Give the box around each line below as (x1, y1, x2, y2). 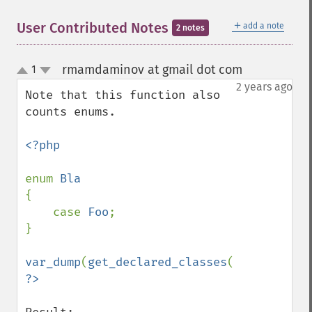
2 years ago (236, 80, 292, 93)
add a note (243, 21, 284, 31)
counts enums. (25, 104, 116, 119)
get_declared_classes (88, 255, 227, 270)
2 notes (176, 23, 205, 33)
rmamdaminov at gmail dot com (61, 62, 242, 77)
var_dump (25, 255, 81, 270)
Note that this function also (25, 88, 220, 102)
